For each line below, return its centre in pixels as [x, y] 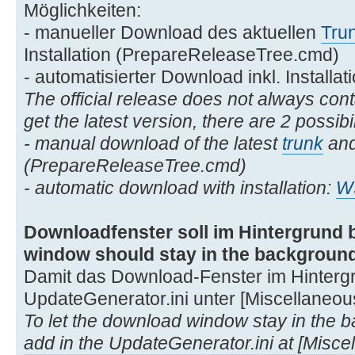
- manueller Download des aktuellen [172, 32]
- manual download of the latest [153, 143]
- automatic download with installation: [180, 187]
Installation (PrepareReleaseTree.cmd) [181, 54]
